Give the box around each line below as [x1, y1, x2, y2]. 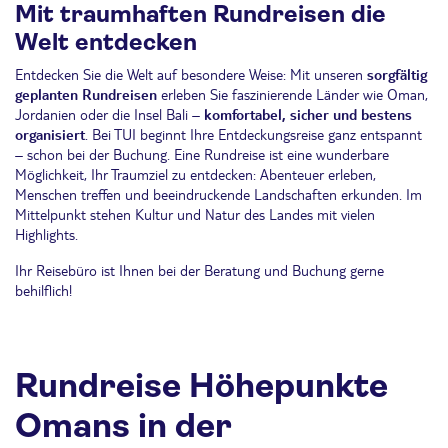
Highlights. [15, 224, 78, 243]
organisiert [15, 124, 85, 143]
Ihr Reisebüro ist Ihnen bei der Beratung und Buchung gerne [15, 260, 384, 279]
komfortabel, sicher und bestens [204, 104, 412, 123]
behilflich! [15, 280, 72, 299]
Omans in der [15, 405, 232, 445]
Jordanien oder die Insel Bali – [15, 104, 204, 123]
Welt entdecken [15, 27, 197, 56]
